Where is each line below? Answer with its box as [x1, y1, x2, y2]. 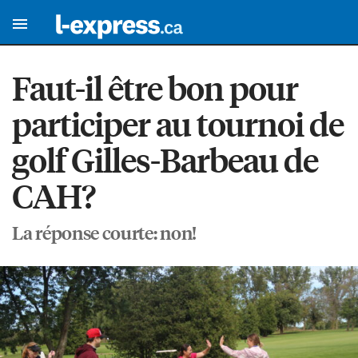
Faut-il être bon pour [12, 66, 298, 109]
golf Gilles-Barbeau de [12, 138, 318, 181]
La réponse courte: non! [12, 221, 197, 245]
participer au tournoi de [12, 102, 344, 145]
